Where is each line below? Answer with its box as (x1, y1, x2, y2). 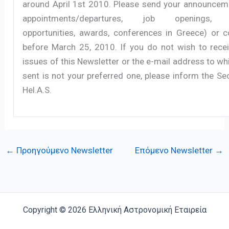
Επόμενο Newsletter (134, 145, 215, 155)
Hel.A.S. (22, 84, 52, 95)
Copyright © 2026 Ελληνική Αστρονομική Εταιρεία (22, 205, 207, 215)
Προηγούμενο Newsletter (14, 145, 113, 155)
